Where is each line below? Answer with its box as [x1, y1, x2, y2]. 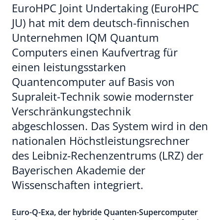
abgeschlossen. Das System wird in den [12, 118, 208, 133]
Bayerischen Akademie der [12, 163, 145, 177]
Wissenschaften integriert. [12, 177, 143, 192]
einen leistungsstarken [12, 59, 126, 74]
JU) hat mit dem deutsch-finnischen [12, 15, 190, 30]
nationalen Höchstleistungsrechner [12, 133, 190, 148]
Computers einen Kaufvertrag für [12, 45, 178, 59]
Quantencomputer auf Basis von [12, 74, 175, 89]
